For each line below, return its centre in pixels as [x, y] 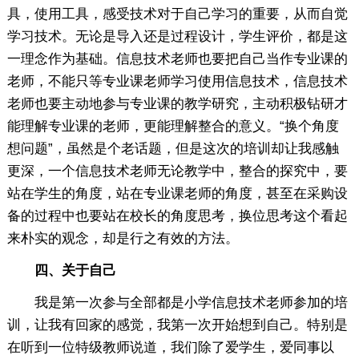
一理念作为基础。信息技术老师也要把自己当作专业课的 [177, 58]
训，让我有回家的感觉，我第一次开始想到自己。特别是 [177, 325]
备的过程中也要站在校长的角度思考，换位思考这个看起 [177, 216]
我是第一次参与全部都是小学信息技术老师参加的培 [177, 302]
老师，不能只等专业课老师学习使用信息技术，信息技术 [177, 81]
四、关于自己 [61, 270]
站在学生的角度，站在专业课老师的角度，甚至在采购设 [177, 193]
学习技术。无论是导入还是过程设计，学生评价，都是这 [177, 36]
